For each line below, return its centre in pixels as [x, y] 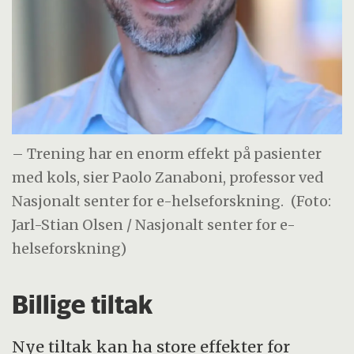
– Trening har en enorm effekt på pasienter [167, 154]
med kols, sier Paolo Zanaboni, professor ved [168, 178]
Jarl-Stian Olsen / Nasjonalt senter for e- [154, 225]
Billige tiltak [83, 304]
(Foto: [311, 201]
